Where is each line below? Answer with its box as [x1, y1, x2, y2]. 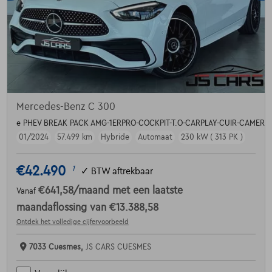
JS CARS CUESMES [85, 243, 151, 252]
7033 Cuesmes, [29, 243, 86, 252]
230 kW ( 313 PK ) [180, 133, 243, 142]
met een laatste [112, 185, 183, 197]
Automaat [137, 133, 172, 142]
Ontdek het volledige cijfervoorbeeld [16, 218, 129, 226]
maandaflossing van [16, 202, 109, 214]
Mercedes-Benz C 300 [16, 101, 115, 113]
